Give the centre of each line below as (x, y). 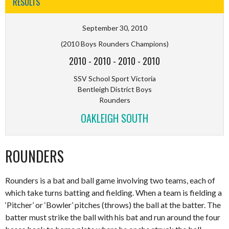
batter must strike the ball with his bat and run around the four (113, 217)
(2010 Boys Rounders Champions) (114, 43)
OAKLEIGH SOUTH (114, 118)
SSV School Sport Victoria (114, 78)
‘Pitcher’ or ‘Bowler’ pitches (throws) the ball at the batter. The (113, 204)
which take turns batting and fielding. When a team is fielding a (113, 192)
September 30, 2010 (114, 28)
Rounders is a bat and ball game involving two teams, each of (110, 180)
